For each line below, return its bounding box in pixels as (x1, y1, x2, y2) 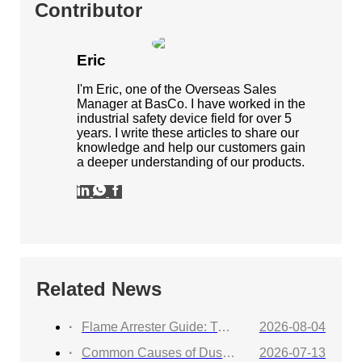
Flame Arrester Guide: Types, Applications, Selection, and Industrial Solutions (82, 320, 218, 335)
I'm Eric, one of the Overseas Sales (77, 82, 277, 97)
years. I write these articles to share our (77, 126, 300, 141)
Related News (36, 278, 162, 301)
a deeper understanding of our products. (77, 155, 305, 170)
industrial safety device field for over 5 (77, 112, 293, 126)
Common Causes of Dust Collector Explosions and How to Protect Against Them (82, 346, 223, 360)
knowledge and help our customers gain (77, 141, 306, 155)
